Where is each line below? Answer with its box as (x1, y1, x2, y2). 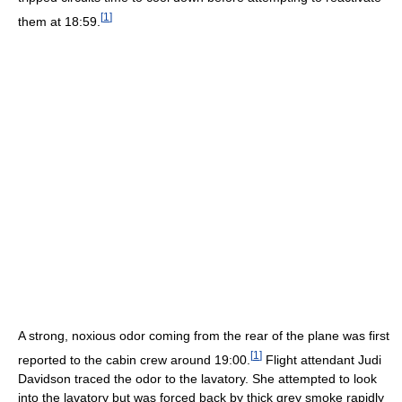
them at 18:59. (18, 13, 100, 29)
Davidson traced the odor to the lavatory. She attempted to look (18, 371, 377, 386)
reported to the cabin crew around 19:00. (18, 352, 250, 367)
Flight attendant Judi (262, 352, 381, 367)
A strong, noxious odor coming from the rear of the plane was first (18, 328, 389, 344)
